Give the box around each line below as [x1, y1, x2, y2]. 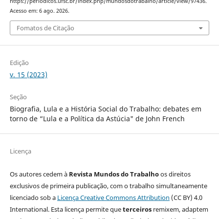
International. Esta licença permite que [9, 205, 123, 214]
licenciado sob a [9, 193, 57, 202]
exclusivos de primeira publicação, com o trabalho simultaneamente [9, 181, 207, 191]
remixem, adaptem [151, 205, 208, 214]
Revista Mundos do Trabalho [68, 170, 159, 179]
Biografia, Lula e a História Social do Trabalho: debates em [9, 104, 201, 114]
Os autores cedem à [9, 170, 69, 179]
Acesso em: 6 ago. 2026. [9, 7, 69, 14]
